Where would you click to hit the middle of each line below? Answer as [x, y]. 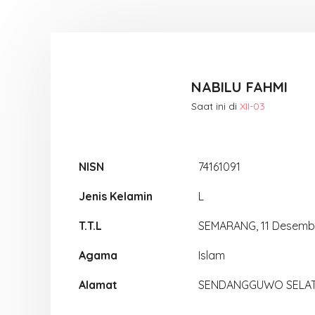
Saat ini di [216, 106]
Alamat [98, 285]
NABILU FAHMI [239, 86]
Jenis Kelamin [116, 196]
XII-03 [252, 106]
